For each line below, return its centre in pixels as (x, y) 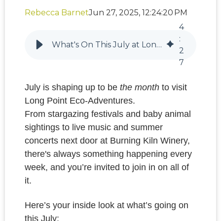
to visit (173, 88)
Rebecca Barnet (57, 13)
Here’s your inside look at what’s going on (107, 205)
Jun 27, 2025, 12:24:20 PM (138, 13)
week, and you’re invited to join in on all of (107, 167)
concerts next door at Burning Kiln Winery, (107, 141)
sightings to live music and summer (94, 128)
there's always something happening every (108, 154)
